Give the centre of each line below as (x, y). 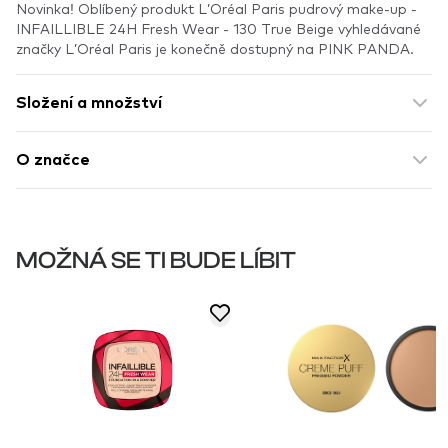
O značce (53, 160)
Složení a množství (89, 103)
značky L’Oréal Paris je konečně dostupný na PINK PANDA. (215, 48)
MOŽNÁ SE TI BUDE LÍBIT (156, 260)
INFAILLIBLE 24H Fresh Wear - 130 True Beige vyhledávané (218, 28)
